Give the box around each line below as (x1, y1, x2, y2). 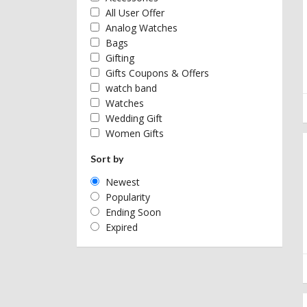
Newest (106, 175, 140, 188)
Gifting (106, 51, 134, 64)
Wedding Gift (106, 112, 162, 125)
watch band (106, 82, 157, 95)
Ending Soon (106, 206, 161, 219)
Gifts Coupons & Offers (106, 66, 209, 79)
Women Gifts (106, 127, 164, 140)
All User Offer (106, 6, 164, 19)
